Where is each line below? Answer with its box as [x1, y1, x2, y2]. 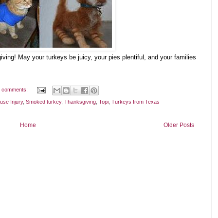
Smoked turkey [26, 98, 61, 105]
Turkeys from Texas [111, 98, 160, 105]
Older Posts [163, 121, 194, 128]
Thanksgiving [64, 98, 96, 105]
